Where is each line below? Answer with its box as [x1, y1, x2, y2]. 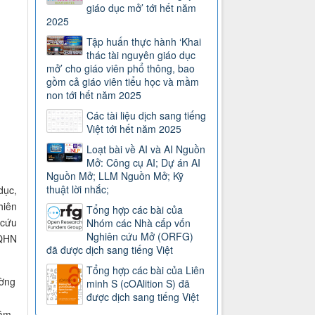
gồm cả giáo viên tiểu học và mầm [46, 75, 200, 89]
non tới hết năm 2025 [46, 88, 142, 103]
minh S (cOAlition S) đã [86, 276, 191, 291]
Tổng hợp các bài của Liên [86, 263, 205, 278]
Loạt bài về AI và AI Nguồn [86, 142, 206, 157]
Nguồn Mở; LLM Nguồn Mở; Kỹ [46, 169, 184, 184]
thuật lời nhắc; [46, 182, 110, 197]
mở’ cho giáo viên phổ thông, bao [46, 61, 195, 76]
